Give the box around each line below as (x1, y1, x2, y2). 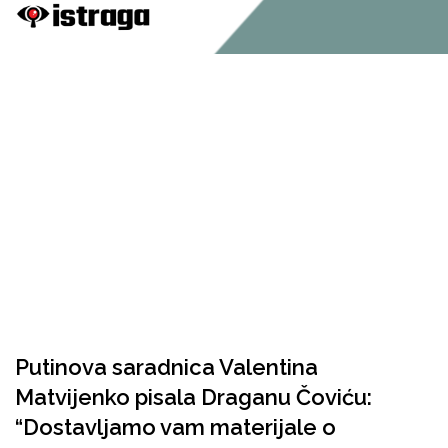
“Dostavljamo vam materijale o (15, 414, 336, 440)
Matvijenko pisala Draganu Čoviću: (15, 384, 372, 410)
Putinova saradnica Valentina (15, 354, 318, 380)
